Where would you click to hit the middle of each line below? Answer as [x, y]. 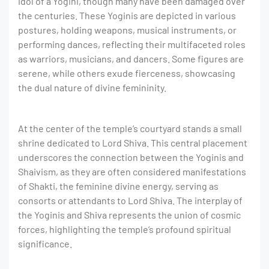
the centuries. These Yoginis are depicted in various [127, 15]
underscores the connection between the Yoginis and [131, 157]
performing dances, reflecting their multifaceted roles [132, 44]
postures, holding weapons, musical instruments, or [127, 30]
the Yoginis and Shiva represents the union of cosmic [129, 215]
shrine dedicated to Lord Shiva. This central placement [133, 143]
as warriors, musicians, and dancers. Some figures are [131, 59]
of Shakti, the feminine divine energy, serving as [118, 186]
